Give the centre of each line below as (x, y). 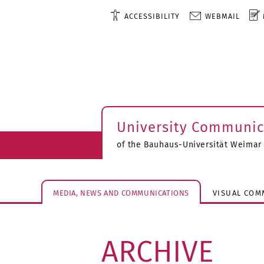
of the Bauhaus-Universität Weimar (189, 145)
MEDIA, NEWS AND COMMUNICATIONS (121, 193)
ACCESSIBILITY (152, 16)
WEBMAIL (222, 16)
